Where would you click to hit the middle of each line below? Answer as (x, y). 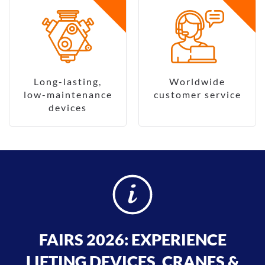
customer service (197, 95)
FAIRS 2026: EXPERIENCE (132, 240)
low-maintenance (68, 95)
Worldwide (197, 82)
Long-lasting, (68, 82)
